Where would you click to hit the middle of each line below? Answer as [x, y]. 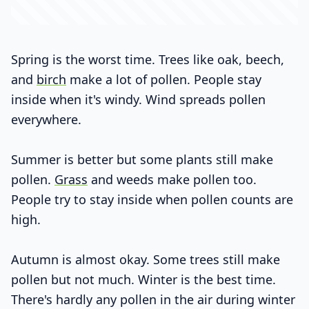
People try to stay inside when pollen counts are [152, 200]
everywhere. [46, 120]
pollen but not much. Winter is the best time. [143, 279]
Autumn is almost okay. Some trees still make [146, 259]
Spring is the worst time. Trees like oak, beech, [148, 60]
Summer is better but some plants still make [142, 160]
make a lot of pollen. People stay [164, 80]
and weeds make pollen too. [172, 180]
